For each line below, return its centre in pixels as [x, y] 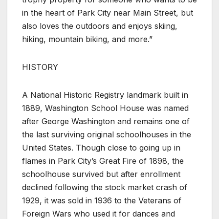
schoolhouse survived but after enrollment [101, 174]
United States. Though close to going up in [101, 147]
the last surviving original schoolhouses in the [107, 134]
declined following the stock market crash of [105, 187]
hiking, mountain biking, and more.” [87, 39]
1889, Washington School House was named [105, 108]
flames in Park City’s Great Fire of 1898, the [103, 161]
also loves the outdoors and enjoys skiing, [100, 26]
